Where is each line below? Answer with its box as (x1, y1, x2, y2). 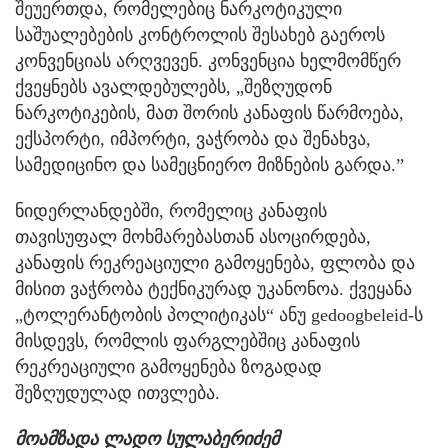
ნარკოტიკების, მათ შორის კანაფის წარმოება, (15, 102, 404, 123)
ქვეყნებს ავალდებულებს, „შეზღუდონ (15, 76, 332, 97)
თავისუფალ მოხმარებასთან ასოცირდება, (15, 226, 371, 247)
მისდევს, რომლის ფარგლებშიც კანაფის (15, 330, 360, 351)
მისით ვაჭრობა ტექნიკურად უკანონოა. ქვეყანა (15, 278, 412, 299)
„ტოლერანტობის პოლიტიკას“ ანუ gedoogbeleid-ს (15, 304, 423, 325)
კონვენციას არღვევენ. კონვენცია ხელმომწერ (15, 50, 401, 71)
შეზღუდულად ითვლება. (15, 382, 220, 403)
